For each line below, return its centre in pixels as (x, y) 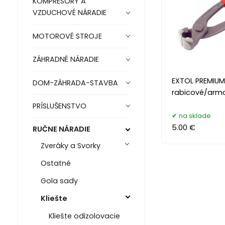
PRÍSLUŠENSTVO (59, 106)
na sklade (195, 116)
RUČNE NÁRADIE (61, 129)
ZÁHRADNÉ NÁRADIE (66, 60)
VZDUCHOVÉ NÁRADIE (69, 13)
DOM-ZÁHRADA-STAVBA (75, 83)
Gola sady (59, 181)
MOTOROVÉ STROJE (67, 36)
